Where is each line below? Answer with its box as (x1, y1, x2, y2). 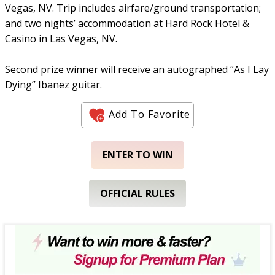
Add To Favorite (109, 107, 190, 121)
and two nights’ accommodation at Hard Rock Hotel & (5, 17, 249, 30)
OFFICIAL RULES (100, 187, 175, 200)
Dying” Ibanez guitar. (5, 78, 102, 91)
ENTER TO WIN (102, 148, 173, 161)
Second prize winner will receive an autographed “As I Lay (5, 63, 269, 76)
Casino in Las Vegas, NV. (5, 32, 117, 45)
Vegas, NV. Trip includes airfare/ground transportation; (5, 1, 261, 15)
